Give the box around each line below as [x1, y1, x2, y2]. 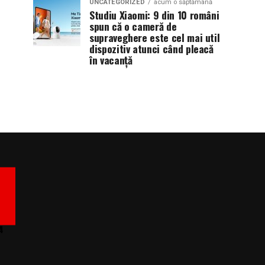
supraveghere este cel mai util [89, 29, 220, 45]
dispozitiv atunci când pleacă [89, 40, 214, 56]
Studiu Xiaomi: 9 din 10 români [89, 7, 219, 22]
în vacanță [89, 51, 132, 67]
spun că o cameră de [89, 18, 177, 34]
